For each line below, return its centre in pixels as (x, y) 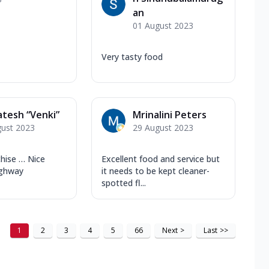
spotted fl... (124, 183)
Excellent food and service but (161, 159)
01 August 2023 (163, 25)
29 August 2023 (163, 127)
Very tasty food (132, 56)
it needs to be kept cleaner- (156, 171)
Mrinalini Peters (170, 114)
